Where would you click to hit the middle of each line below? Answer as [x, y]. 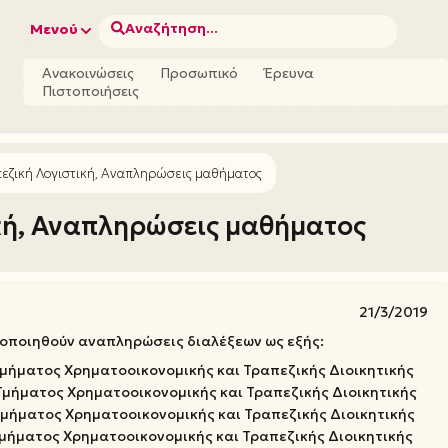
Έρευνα [289, 73]
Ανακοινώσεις [88, 73]
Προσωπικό [199, 73]
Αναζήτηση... [172, 28]
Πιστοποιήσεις [91, 91]
